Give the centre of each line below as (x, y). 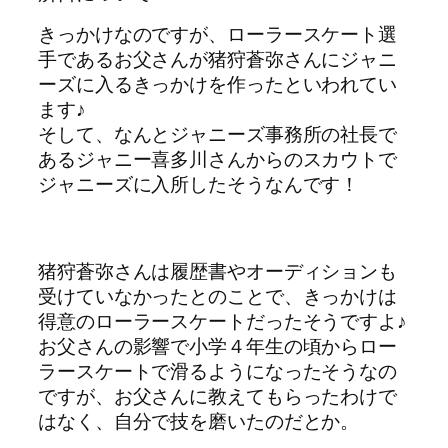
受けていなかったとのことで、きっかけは (218, 295)
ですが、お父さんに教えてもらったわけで (218, 395)
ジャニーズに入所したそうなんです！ (199, 183)
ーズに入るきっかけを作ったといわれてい (218, 83)
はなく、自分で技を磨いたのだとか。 (199, 420)
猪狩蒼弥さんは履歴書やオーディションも (218, 270)
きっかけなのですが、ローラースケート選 (218, 33)
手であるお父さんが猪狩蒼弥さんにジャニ (218, 58)
